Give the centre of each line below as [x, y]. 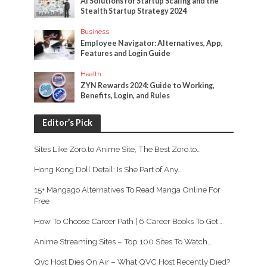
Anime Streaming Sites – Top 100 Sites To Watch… [122, 241]
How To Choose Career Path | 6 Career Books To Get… [128, 221]
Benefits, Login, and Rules [125, 95]
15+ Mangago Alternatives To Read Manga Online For [127, 189]
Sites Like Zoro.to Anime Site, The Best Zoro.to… [117, 149]
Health [91, 74]
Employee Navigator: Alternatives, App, [152, 43]
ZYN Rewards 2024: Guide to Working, [148, 85]
